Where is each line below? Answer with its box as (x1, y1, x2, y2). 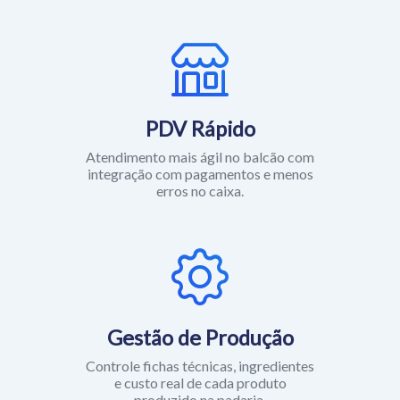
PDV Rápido (145, 85, 255, 111)
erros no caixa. (156, 151, 244, 169)
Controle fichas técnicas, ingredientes (86, 326, 314, 344)
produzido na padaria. (134, 360, 266, 378)
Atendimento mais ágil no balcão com (86, 117, 314, 135)
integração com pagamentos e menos (87, 134, 313, 152)
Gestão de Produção (106, 294, 294, 320)
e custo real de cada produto (113, 343, 287, 361)
